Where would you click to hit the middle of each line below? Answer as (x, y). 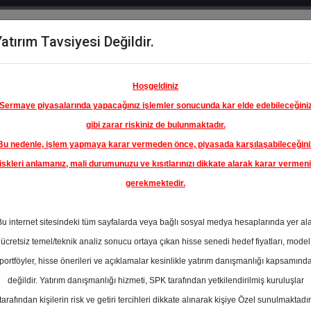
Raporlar (196, 64)
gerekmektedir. (155, 183)
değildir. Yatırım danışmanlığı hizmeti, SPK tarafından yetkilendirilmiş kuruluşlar (155, 280)
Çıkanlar (118, 80)
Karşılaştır (54, 80)
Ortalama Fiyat (266, 275)
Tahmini (250, 289)
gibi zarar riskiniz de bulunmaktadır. (155, 125)
